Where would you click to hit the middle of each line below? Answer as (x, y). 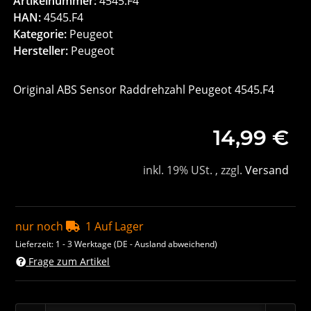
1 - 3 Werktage (85, 244)
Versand (267, 170)
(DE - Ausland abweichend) (166, 244)
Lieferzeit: (36, 244)
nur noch (41, 227)
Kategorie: (42, 34)
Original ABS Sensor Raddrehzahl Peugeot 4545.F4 (144, 90)
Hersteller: (41, 51)
